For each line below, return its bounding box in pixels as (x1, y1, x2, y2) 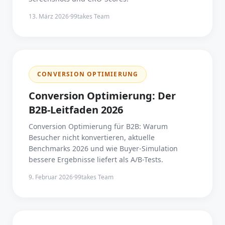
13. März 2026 (29, 12, 69, 21)
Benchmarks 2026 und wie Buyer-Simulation (29, 144, 178, 153)
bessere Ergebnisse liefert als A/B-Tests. (29, 155, 163, 164)
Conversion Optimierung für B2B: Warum (29, 122, 168, 131)
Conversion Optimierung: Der (29, 89, 176, 102)
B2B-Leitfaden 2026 (29, 103, 123, 117)
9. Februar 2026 (29, 173, 73, 181)
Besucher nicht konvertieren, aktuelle (29, 133, 155, 142)
